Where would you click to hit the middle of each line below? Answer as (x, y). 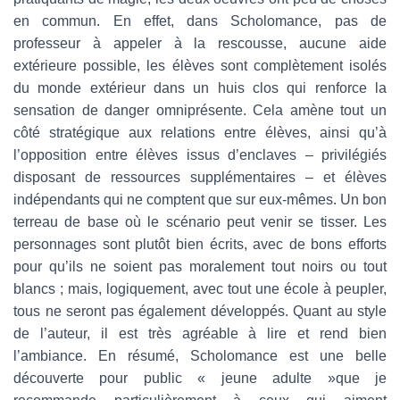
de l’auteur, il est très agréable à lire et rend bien (200, 333)
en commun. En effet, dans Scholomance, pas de (200, 21)
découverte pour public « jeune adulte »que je (200, 378)
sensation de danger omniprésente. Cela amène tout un (200, 110)
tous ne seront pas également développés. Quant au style (200, 311)
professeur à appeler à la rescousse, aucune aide (200, 43)
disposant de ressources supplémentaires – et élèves (200, 177)
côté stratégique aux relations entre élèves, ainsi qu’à (200, 132)
